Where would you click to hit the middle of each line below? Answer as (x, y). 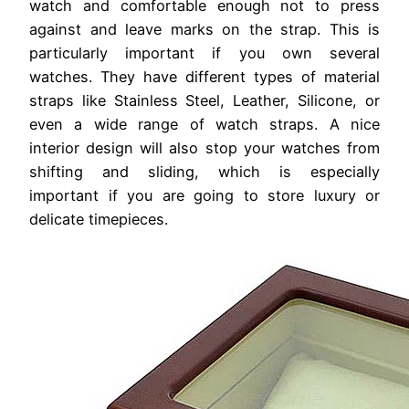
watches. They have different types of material (204, 77)
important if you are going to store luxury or (204, 196)
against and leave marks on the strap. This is (204, 30)
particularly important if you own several (204, 53)
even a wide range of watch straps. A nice (204, 125)
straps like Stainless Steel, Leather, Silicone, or (204, 101)
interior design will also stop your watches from (204, 148)
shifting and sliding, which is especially (204, 172)
